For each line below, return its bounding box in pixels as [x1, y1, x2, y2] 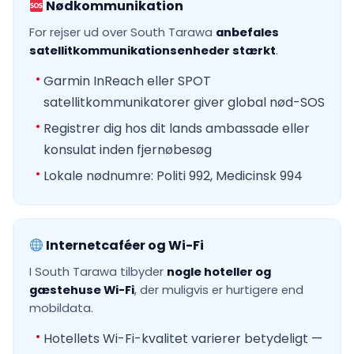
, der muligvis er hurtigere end [134, 282, 303, 299]
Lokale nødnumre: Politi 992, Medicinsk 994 [43, 167, 303, 186]
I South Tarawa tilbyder [29, 264, 167, 281]
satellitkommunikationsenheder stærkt [29, 43, 276, 59]
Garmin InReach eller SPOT [43, 72, 211, 91]
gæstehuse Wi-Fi [29, 282, 134, 299]
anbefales [216, 24, 279, 41]
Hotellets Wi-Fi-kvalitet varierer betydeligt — [43, 330, 322, 348]
